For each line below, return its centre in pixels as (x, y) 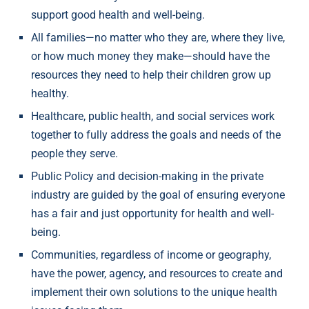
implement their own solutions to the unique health (154, 292)
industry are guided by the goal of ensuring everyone (158, 195)
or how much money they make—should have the (150, 57)
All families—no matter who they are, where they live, (158, 38)
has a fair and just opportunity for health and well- (152, 214)
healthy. (50, 94)
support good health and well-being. (118, 15)
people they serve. (74, 154)
